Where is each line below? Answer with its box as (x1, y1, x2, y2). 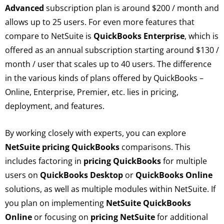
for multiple (161, 155, 207, 166)
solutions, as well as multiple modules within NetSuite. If (5, 183, 215, 194)
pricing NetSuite (90, 211, 155, 222)
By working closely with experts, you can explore (5, 127, 186, 138)
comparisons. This (119, 141, 190, 152)
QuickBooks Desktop (40, 169, 123, 180)
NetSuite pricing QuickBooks (5, 141, 119, 152)
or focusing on (32, 211, 90, 222)
